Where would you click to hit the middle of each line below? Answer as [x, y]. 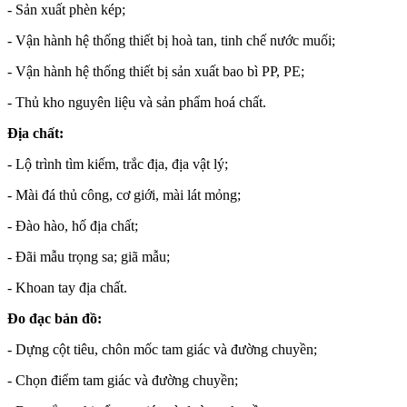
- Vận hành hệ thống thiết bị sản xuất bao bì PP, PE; [156, 71]
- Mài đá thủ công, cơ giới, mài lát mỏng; [124, 194]
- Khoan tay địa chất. [67, 287]
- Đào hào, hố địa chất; [73, 225]
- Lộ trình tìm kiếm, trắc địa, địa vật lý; [118, 164]
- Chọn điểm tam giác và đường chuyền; [123, 380]
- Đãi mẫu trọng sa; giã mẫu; [89, 256]
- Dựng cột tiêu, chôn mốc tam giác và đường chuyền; [162, 349]
